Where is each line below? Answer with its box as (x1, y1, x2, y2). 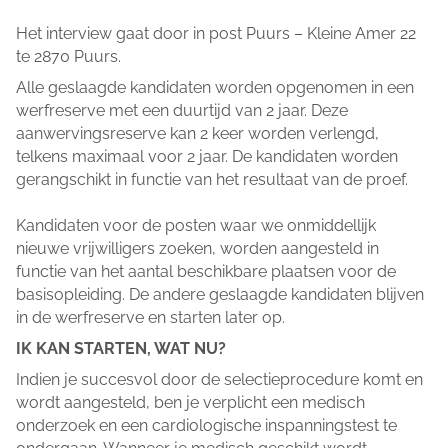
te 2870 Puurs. (16, 46, 121, 66)
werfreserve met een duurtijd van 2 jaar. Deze (16, 100, 348, 120)
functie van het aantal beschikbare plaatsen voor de (16, 261, 396, 281)
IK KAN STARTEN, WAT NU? (16, 338, 226, 358)
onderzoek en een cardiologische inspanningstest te (16, 415, 397, 435)
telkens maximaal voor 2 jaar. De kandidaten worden (16, 146, 398, 166)
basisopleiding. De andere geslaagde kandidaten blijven (16, 284, 424, 304)
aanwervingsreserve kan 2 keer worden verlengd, (16, 123, 379, 143)
